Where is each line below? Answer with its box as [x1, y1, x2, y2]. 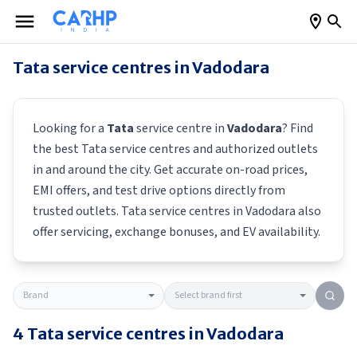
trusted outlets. [33, 202, 121, 220]
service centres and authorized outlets [107, 140, 318, 158]
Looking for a [33, 120, 107, 137]
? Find [282, 120, 313, 137]
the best [33, 140, 81, 158]
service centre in [134, 120, 227, 137]
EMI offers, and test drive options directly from [33, 182, 285, 199]
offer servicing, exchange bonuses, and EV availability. [33, 223, 320, 241]
